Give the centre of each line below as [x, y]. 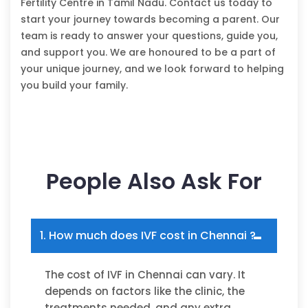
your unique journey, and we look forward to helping [152, 69]
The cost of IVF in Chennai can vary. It [145, 275]
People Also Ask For [154, 181]
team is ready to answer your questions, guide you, [149, 36]
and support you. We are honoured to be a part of [148, 53]
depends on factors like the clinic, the [145, 291]
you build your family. [74, 86]
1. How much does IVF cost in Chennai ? [148, 236]
